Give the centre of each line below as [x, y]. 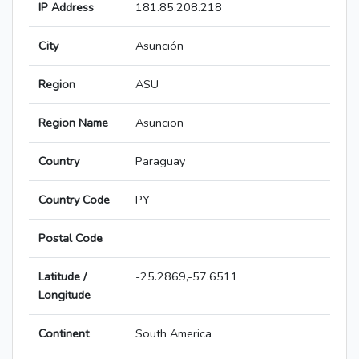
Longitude [65, 295]
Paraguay [160, 161]
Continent [64, 334]
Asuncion [159, 123]
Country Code [74, 200]
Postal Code [71, 238]
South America [173, 334]
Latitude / [63, 277]
